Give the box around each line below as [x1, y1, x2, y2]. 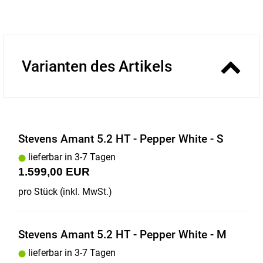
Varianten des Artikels [22, 58, 172, 76]
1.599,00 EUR [18, 166, 90, 178]
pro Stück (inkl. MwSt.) [18, 186, 112, 198]
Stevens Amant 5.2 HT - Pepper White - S [18, 132, 223, 146]
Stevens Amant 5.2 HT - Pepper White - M [18, 228, 227, 242]
